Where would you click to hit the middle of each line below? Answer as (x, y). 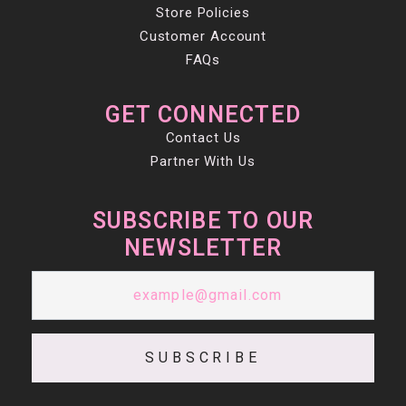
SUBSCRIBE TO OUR (203, 220)
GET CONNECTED (203, 114)
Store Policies (203, 12)
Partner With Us (203, 161)
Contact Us (203, 137)
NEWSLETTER (203, 247)
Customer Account (203, 36)
